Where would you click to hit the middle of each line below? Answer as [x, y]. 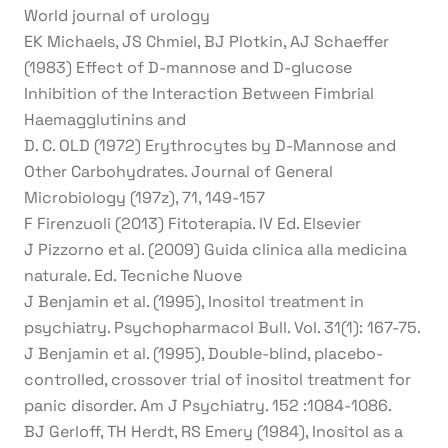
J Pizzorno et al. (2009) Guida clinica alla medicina [215, 249]
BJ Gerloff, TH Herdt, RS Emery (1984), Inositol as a [213, 431]
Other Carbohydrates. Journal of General [178, 171]
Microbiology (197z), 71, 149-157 [144, 197]
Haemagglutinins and [105, 119]
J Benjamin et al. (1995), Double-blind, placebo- [203, 353]
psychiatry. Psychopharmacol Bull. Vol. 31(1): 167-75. [222, 327]
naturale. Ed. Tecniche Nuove [133, 275]
